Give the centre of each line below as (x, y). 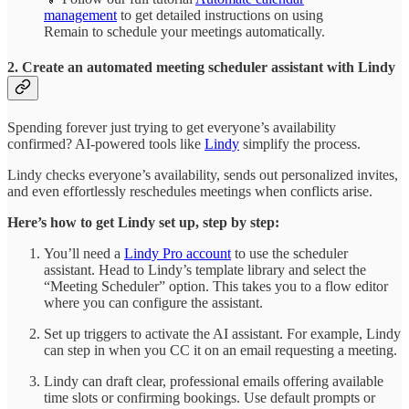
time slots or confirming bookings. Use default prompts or (210, 398)
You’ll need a (84, 254)
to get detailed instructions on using (220, 15)
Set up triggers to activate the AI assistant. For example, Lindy (222, 334)
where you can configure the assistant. (153, 303)
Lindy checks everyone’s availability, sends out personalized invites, (203, 175)
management (80, 15)
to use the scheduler (289, 254)
